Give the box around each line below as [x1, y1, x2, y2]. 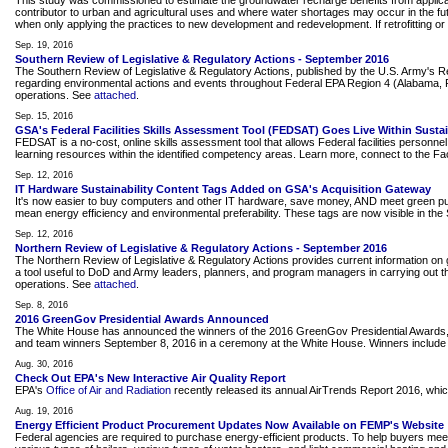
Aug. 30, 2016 [15, 359, 73, 369]
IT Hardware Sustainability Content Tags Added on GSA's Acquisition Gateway [15, 183, 431, 195]
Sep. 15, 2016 [15, 111, 73, 121]
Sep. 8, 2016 [15, 300, 68, 310]
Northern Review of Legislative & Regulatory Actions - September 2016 [15, 242, 387, 254]
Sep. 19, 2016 [15, 40, 73, 50]
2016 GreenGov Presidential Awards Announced [15, 313, 269, 325]
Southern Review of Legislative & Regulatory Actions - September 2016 [15, 53, 389, 65]
